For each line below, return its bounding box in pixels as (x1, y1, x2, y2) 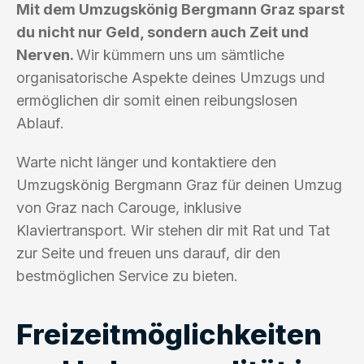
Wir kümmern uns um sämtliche (76, 45, 284, 63)
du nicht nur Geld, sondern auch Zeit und (16, 23, 309, 41)
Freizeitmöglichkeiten (16, 316, 322, 351)
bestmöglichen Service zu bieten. (16, 266, 238, 284)
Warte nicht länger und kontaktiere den (16, 153, 276, 171)
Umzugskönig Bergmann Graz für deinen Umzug (16, 175, 342, 193)
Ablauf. (16, 114, 64, 132)
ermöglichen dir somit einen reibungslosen (16, 91, 297, 109)
